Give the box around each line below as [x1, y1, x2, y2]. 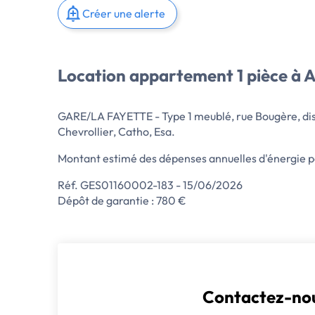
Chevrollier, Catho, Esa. [58, 124, 175, 139]
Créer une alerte [82, 6, 165, 20]
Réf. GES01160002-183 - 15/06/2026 [58, 178, 243, 192]
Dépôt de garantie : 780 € [58, 193, 186, 207]
